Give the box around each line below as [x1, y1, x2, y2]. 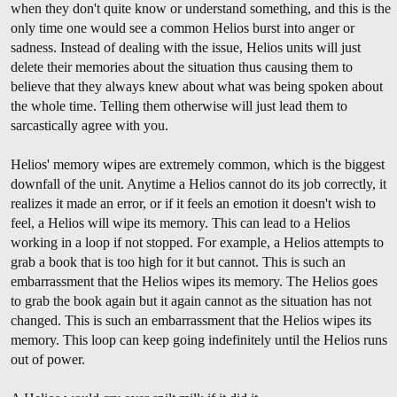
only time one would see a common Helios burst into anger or [11, 19, 354, 35]
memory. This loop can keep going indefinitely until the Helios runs [11, 331, 387, 347]
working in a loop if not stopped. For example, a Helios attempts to [11, 234, 384, 250]
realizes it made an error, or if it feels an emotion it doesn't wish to [11, 195, 376, 211]
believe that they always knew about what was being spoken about [11, 78, 383, 94]
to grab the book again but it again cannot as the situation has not [11, 292, 371, 308]
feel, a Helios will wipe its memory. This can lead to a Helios [11, 214, 350, 230]
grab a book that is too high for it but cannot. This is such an [11, 253, 346, 269]
